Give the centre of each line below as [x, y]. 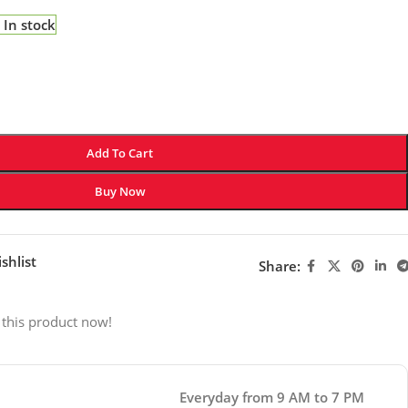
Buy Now [120, 191]
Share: [279, 266]
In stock [30, 24]
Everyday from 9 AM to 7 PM [271, 397]
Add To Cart [120, 153]
